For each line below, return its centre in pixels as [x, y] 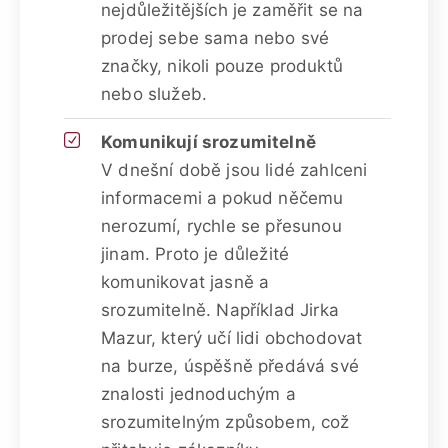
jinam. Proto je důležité [195, 253]
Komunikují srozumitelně [208, 141]
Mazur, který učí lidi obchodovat [232, 337]
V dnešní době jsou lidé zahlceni [234, 169]
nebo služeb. [154, 93]
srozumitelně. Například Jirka [220, 309]
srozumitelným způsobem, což [225, 421]
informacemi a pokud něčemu [222, 197]
